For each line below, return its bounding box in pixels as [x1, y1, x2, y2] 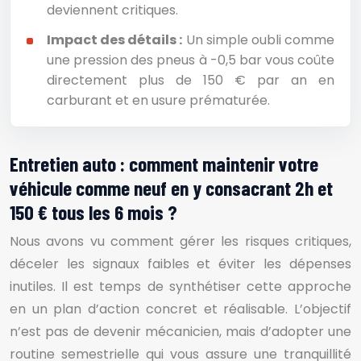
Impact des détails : [47, 31, 183, 49]
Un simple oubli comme [182, 31, 335, 49]
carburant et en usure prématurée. [47, 91, 270, 110]
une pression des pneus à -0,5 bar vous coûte [47, 51, 334, 69]
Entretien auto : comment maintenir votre [10, 151, 318, 176]
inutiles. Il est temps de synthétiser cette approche [10, 277, 351, 296]
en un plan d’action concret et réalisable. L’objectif [10, 300, 351, 318]
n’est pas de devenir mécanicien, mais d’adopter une [10, 322, 351, 341]
